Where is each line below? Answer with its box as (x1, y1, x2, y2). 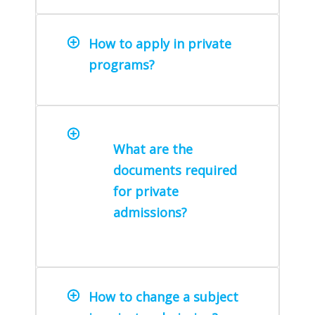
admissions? (113, 204, 187, 221)
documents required (113, 162, 237, 179)
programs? (89, 56, 155, 74)
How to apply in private (89, 35, 231, 53)
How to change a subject (89, 288, 238, 306)
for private (113, 183, 179, 200)
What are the (113, 141, 193, 158)
